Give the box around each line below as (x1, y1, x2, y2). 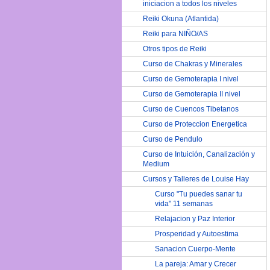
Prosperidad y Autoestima (155, 230, 239, 238)
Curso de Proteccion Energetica (143, 120, 247, 128)
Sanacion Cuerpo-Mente (155, 245, 236, 253)
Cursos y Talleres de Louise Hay (143, 175, 249, 183)
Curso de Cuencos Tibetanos (143, 105, 239, 113)
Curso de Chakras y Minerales (143, 60, 242, 68)
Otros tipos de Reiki (143, 45, 207, 53)
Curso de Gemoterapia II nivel (143, 90, 240, 98)
